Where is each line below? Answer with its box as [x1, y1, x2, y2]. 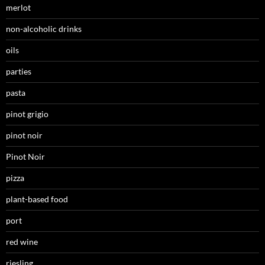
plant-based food [6, 194, 68, 205]
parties [6, 66, 31, 77]
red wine [6, 237, 38, 247]
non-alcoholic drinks [6, 24, 82, 34]
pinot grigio [6, 109, 49, 119]
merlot [6, 2, 31, 13]
